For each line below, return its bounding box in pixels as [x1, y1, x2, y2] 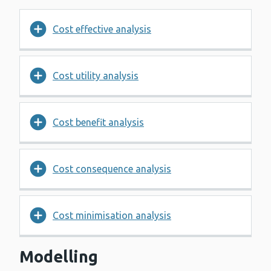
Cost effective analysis [53, 24, 151, 35]
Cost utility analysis [53, 70, 139, 82]
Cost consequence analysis [53, 163, 171, 175]
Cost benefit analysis [53, 117, 144, 128]
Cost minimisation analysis [53, 210, 171, 221]
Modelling [19, 247, 98, 266]
